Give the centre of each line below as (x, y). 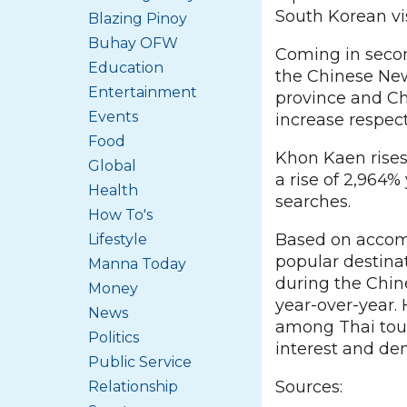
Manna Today (137, 264)
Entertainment (143, 92)
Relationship (133, 387)
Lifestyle (118, 239)
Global (112, 166)
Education (126, 68)
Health (113, 190)
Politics (114, 338)
